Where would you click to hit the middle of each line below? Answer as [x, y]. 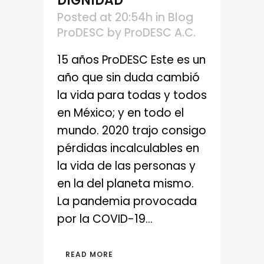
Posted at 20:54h [105, 17]
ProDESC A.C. [160, 32]
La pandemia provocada [127, 201]
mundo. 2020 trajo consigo [132, 130]
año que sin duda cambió [128, 77]
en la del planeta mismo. [126, 183]
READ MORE [89, 254]
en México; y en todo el [121, 113]
